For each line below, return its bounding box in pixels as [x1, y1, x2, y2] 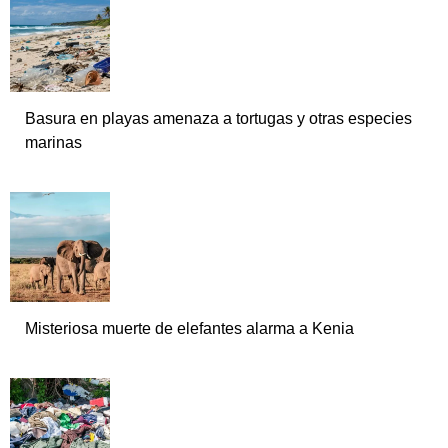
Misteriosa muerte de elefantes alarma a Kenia [25, 320, 354, 338]
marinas [25, 134, 86, 152]
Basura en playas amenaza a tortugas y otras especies [25, 110, 412, 128]
